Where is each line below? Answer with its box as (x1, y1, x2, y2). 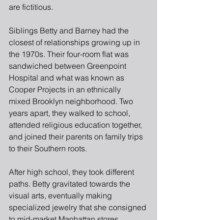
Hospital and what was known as (9, 72, 126, 82)
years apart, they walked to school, (9, 108, 132, 118)
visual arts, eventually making (9, 190, 114, 200)
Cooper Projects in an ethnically (9, 84, 121, 94)
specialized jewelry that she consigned (9, 202, 148, 212)
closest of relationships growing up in (9, 37, 142, 47)
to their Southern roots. (9, 143, 87, 153)
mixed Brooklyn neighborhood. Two (9, 96, 135, 106)
